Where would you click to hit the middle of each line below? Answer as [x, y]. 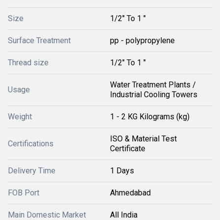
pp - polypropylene [142, 41]
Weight [20, 117]
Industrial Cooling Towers [154, 95]
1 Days [122, 171]
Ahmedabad [130, 193]
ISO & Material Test [143, 139]
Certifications [31, 144]
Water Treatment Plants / [153, 85]
